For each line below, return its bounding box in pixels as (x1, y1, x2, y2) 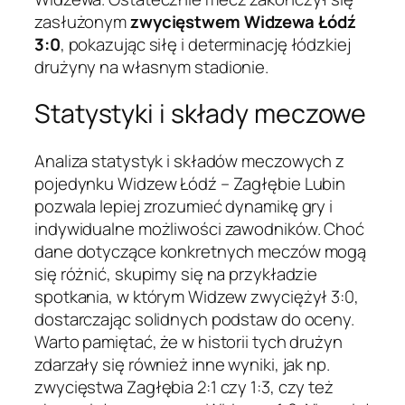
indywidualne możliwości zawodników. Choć (34, 217, 364, 241)
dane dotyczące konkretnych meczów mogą (34, 240, 367, 264)
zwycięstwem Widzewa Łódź (129, 9, 356, 33)
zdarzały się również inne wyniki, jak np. (34, 353, 330, 377)
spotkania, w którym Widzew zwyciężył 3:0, (34, 285, 359, 309)
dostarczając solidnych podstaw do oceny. (34, 307, 354, 332)
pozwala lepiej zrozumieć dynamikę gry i (34, 194, 334, 219)
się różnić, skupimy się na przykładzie (34, 262, 318, 287)
